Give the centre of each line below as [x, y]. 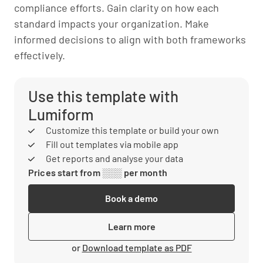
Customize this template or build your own [131, 130]
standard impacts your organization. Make [112, 23]
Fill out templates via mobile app [111, 144]
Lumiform [61, 114]
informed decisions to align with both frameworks [130, 39]
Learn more [131, 226]
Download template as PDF [137, 247]
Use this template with [103, 96]
